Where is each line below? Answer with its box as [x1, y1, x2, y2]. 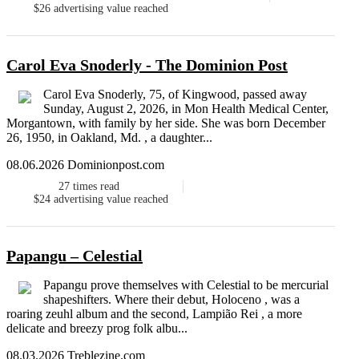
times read [72, 180, 119, 193]
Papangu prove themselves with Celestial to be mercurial [43, 278, 329, 292]
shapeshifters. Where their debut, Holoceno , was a [43, 292, 300, 307]
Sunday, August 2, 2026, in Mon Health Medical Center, [43, 102, 329, 116]
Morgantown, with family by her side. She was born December [6, 116, 325, 131]
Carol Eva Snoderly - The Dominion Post [6, 56, 288, 75]
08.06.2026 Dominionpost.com [6, 158, 164, 172]
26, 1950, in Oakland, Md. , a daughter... [6, 131, 212, 145]
